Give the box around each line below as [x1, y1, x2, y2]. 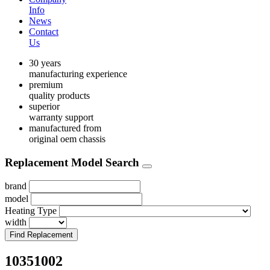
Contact [29, 27, 58, 37]
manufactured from [29, 123, 101, 133]
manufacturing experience [29, 69, 127, 79]
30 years [29, 58, 61, 68]
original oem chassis [29, 134, 105, 144]
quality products [29, 90, 90, 101]
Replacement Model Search [5, 155, 142, 169]
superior [29, 101, 60, 111]
